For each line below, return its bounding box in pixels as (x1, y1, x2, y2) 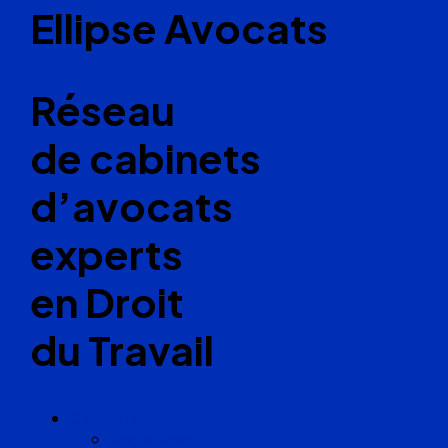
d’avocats (30, 179, 233, 231)
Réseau (30, 83, 175, 135)
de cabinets (30, 131, 261, 183)
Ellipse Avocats (30, 2, 328, 54)
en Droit (30, 275, 184, 327)
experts (30, 227, 183, 279)
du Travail (30, 323, 214, 375)
